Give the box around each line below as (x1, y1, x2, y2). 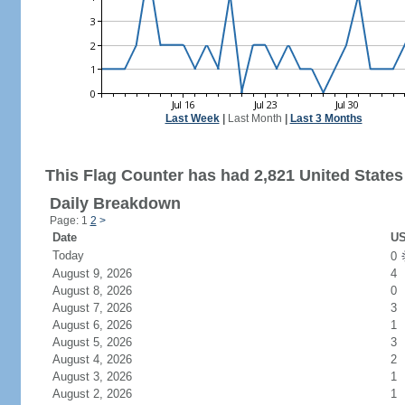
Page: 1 (49, 214, 90, 227)
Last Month (227, 112, 282, 125)
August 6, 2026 (52, 318, 154, 332)
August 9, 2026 (52, 267, 154, 280)
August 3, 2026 (52, 370, 154, 383)
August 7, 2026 (52, 301, 154, 315)
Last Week (165, 112, 220, 125)
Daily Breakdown (49, 194, 181, 212)
